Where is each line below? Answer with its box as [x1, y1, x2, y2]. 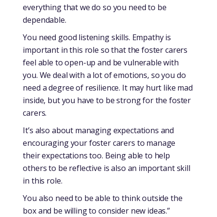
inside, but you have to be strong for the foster [23, 94, 191, 106]
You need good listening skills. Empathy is [23, 31, 171, 43]
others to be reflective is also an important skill [23, 162, 190, 173]
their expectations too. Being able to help [23, 150, 170, 161]
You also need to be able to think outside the [23, 192, 183, 203]
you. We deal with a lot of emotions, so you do [23, 69, 186, 80]
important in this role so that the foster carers [23, 44, 188, 55]
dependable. [23, 14, 66, 25]
